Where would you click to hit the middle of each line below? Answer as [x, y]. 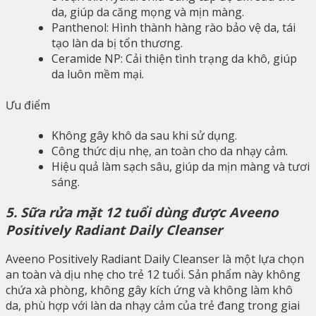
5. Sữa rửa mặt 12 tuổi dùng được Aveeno [142, 212]
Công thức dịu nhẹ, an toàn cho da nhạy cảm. [170, 151]
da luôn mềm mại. [98, 74]
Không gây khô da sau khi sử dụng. [144, 135]
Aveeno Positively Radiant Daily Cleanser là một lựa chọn [155, 259]
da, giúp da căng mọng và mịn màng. [148, 12]
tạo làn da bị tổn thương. [117, 43]
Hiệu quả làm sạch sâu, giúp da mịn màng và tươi [181, 166]
